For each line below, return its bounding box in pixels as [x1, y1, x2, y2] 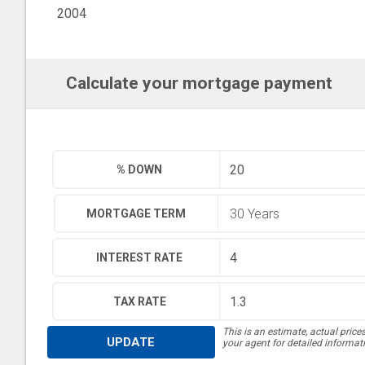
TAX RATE [112, 295, 166, 308]
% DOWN [117, 163, 163, 176]
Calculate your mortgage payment [65, 73, 332, 93]
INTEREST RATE [96, 251, 183, 264]
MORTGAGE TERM [86, 207, 187, 220]
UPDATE [107, 335, 156, 350]
